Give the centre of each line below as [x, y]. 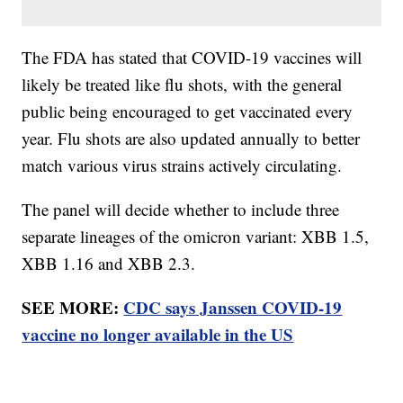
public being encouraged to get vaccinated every [188, 112]
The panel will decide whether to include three [181, 210]
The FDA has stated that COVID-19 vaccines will [192, 58]
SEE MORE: [73, 308]
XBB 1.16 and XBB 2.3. [109, 264]
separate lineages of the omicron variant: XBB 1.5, [196, 237]
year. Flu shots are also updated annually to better [191, 139]
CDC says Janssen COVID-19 [233, 308]
